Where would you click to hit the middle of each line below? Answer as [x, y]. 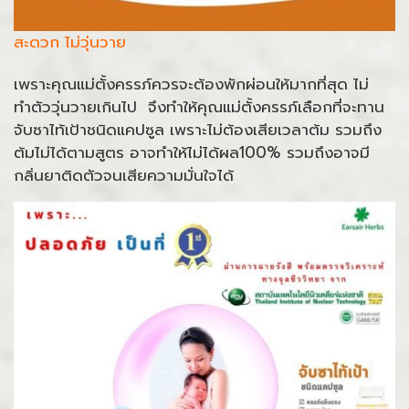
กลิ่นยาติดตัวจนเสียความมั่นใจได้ [124, 176]
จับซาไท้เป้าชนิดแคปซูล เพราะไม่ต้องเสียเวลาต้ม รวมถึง [198, 130]
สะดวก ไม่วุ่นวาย [70, 42]
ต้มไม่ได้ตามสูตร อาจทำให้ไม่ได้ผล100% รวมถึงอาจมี [192, 153]
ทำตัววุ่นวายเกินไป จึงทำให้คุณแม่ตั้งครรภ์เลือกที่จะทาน [199, 107]
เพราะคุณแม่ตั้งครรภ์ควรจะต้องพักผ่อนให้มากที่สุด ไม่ [191, 84]
